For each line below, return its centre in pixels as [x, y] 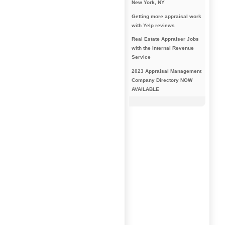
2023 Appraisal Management [166, 71]
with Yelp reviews [153, 25]
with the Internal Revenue [162, 48]
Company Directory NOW [162, 80]
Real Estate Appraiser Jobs [165, 39]
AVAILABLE [145, 89]
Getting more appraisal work [166, 16]
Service [141, 57]
